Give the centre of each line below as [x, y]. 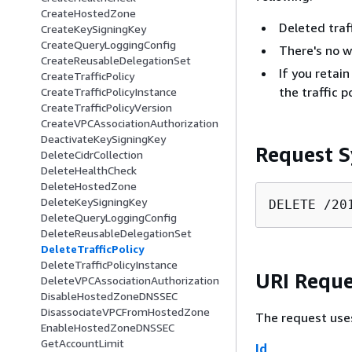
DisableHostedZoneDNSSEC [109, 296]
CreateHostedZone [88, 13]
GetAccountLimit [82, 343]
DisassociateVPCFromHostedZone [125, 312]
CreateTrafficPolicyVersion [106, 108]
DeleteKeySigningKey [94, 202]
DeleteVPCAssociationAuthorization [130, 280]
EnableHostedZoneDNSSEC [108, 328]
